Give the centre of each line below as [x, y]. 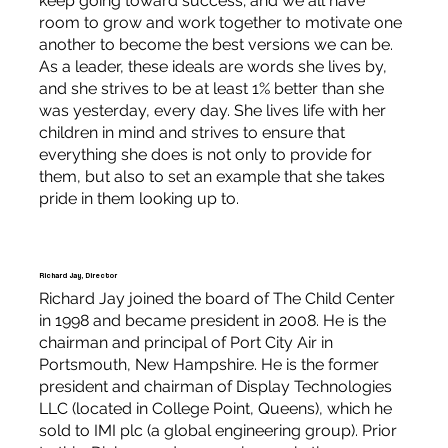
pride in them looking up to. [138, 198]
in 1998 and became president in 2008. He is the [212, 320]
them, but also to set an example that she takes [211, 176]
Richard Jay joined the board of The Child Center [216, 298]
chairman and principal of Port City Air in [185, 342]
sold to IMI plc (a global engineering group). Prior [217, 430]
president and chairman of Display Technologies [215, 386]
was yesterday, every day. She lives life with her [212, 110]
